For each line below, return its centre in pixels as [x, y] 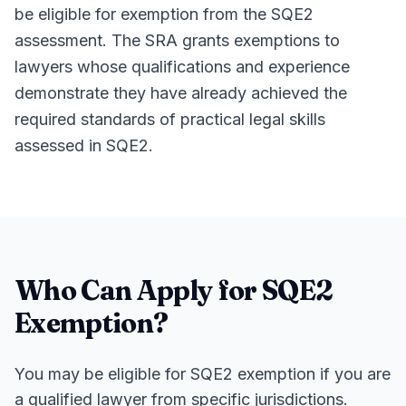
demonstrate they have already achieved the [181, 93]
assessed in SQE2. [84, 145]
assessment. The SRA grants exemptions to [177, 40]
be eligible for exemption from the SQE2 [164, 14]
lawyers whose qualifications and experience [182, 67]
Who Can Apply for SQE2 [174, 290]
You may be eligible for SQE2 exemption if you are [203, 374]
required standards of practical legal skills [170, 119]
